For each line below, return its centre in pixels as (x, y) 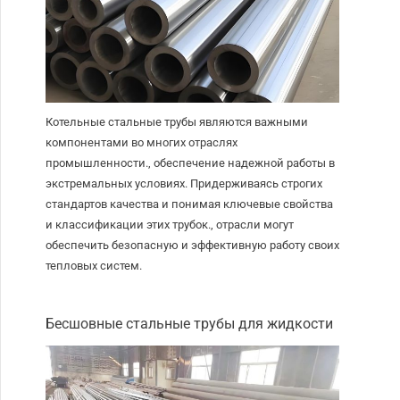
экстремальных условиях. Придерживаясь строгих (184, 184)
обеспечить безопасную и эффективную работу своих (193, 246)
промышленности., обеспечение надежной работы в (191, 163)
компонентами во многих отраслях (142, 143)
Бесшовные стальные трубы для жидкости (190, 324)
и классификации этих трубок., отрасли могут (170, 225)
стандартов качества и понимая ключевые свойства (190, 204)
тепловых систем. (94, 266)
